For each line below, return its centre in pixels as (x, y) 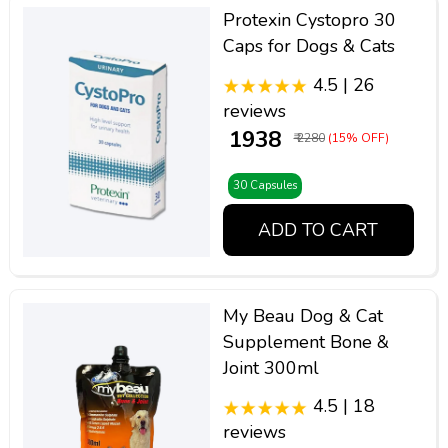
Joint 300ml (270, 367)
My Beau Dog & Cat (302, 315)
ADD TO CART (318, 230)
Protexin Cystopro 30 (309, 19)
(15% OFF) (358, 137)
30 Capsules (264, 186)
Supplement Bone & (305, 341)
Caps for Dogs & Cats (308, 45)
